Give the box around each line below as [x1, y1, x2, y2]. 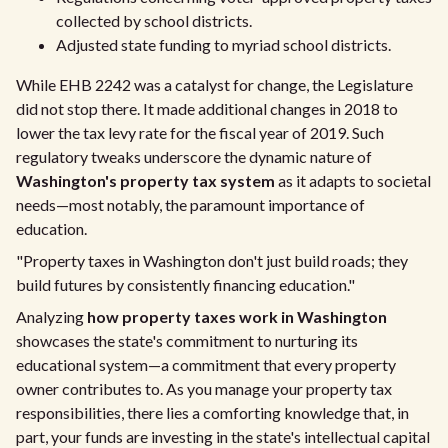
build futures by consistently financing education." [16, 275, 355, 294]
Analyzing [16, 307, 87, 326]
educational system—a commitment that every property [16, 355, 396, 374]
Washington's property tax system [16, 171, 275, 190]
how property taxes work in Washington [87, 307, 387, 326]
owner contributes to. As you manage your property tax [16, 379, 392, 398]
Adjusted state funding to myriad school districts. [56, 35, 391, 54]
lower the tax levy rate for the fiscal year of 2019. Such [16, 123, 384, 142]
